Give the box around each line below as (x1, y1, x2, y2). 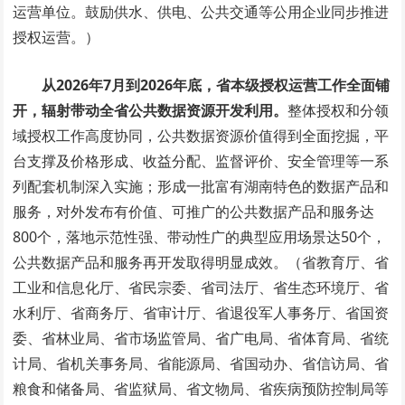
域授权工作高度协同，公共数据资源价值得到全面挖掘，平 (13, 125, 390, 146)
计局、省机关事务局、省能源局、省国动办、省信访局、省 (13, 353, 390, 373)
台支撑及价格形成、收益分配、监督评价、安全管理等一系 (13, 150, 390, 171)
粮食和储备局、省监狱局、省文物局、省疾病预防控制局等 (13, 378, 390, 399)
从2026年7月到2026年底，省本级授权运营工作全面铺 (42, 74, 391, 95)
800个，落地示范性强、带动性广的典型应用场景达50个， (13, 226, 387, 247)
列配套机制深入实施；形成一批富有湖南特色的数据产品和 (13, 175, 390, 196)
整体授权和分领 (287, 99, 390, 120)
